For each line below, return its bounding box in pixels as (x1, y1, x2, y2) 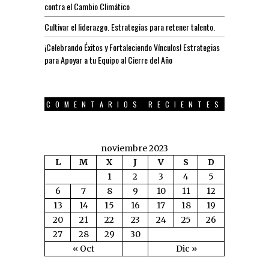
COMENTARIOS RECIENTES (46, 98, 223, 109)
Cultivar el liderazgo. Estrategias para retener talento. (44, 20, 215, 33)
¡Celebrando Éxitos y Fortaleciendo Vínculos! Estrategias (44, 40, 220, 53)
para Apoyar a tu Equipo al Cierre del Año (44, 53, 172, 66)
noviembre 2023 (101, 142, 168, 154)
